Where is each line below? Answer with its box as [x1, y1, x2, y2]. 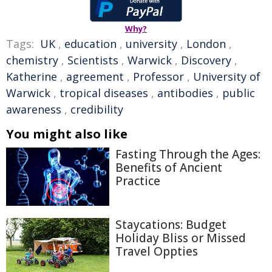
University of [193, 69, 260, 84]
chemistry [6, 53, 58, 67]
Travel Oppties [115, 243, 198, 259]
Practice [115, 173, 160, 189]
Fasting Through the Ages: [115, 146, 260, 162]
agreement [66, 69, 124, 84]
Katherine [6, 69, 57, 84]
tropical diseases [59, 86, 148, 100]
